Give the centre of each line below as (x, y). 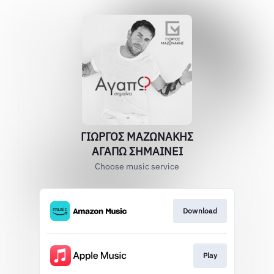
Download (200, 211)
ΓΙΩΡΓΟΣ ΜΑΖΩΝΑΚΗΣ (137, 137)
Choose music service (137, 166)
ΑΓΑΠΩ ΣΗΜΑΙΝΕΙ (137, 151)
